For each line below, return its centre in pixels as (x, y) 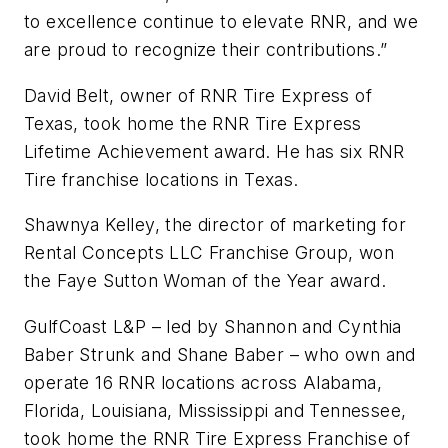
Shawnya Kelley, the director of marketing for (215, 225)
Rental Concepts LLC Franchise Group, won (209, 253)
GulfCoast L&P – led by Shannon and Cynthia (213, 326)
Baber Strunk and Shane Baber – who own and (220, 354)
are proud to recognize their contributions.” (208, 50)
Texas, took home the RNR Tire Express (193, 123)
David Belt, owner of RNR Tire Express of (198, 95)
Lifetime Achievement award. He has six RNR (214, 151)
